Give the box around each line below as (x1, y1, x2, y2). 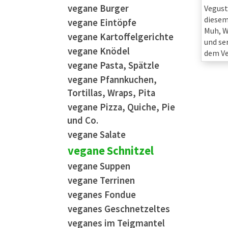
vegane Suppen (68, 160, 130, 172)
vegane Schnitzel (68, 144, 154, 158)
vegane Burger (68, 3, 129, 14)
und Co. (67, 115, 98, 126)
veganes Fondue (68, 189, 136, 201)
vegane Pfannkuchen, (68, 74, 157, 85)
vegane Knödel (68, 45, 130, 57)
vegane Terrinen (68, 175, 135, 186)
